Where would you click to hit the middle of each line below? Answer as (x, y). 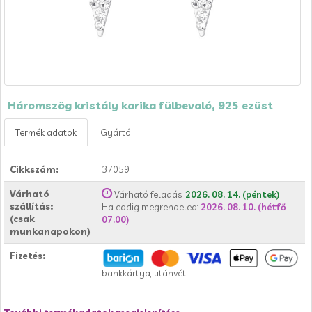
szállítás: (31, 206)
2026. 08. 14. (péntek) (232, 194)
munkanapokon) (50, 231)
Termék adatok (46, 132)
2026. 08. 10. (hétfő (243, 207)
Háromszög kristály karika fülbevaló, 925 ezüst (140, 105)
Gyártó (116, 132)
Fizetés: (28, 256)
